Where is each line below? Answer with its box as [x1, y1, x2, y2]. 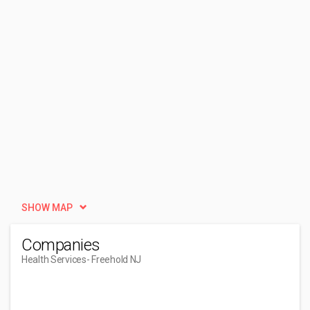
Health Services [21, 254, 86, 265]
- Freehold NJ [86, 254, 142, 265]
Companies [21, 235, 100, 255]
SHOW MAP [21, 202, 73, 213]
